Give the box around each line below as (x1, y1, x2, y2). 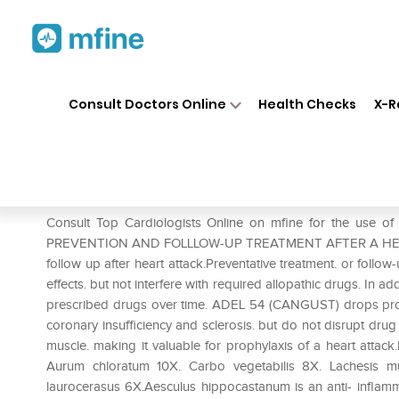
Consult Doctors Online (68, 94, 226, 113)
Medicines (179, 79, 234, 95)
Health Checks (258, 94, 357, 113)
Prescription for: (46, 187, 148, 205)
